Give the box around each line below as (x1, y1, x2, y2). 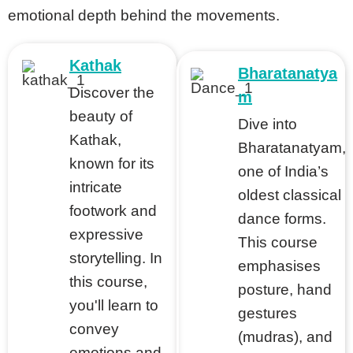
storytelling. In (69, 250, 162, 266)
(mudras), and (238, 329, 333, 345)
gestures (238, 305, 297, 321)
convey (69, 321, 119, 337)
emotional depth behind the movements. (8, 7, 280, 24)
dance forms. (238, 210, 326, 227)
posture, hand (238, 281, 332, 298)
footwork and (69, 203, 157, 219)
